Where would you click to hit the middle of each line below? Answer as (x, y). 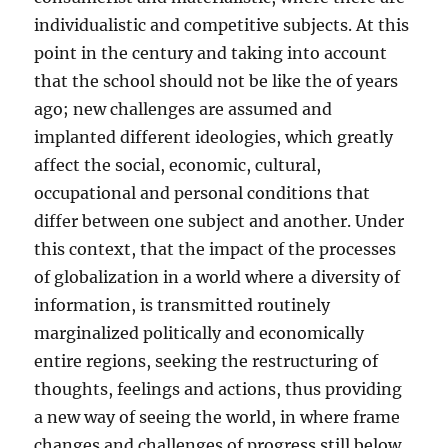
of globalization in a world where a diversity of (217, 277)
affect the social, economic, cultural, (178, 165)
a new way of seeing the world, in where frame (217, 417)
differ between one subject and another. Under (219, 221)
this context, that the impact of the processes (215, 249)
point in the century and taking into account (211, 53)
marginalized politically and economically (199, 333)
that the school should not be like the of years (216, 81)
